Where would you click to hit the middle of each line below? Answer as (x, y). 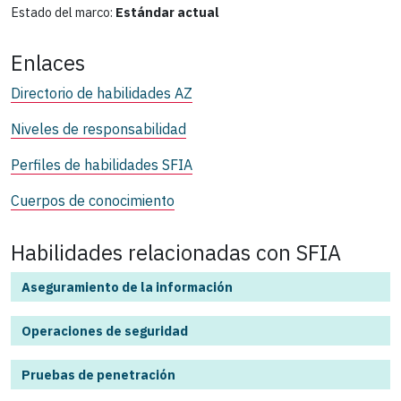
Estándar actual (167, 12)
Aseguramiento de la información (127, 286)
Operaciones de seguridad (105, 330)
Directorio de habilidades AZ (102, 93)
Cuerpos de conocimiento (93, 200)
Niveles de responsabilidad (98, 128)
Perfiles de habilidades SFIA (102, 164)
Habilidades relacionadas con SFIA (176, 252)
